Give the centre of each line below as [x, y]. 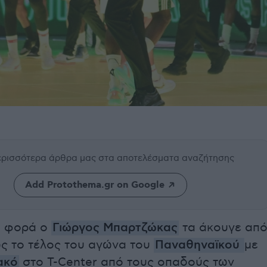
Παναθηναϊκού [199, 246]
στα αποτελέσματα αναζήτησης [166, 158]
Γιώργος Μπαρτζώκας [115, 228]
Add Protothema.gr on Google [94, 185]
